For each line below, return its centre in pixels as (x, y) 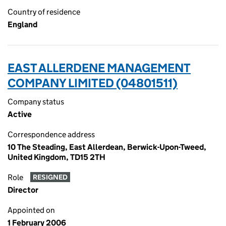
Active (20, 114)
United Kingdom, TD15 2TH (56, 157)
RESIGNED (50, 177)
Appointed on (31, 210)
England (22, 24)
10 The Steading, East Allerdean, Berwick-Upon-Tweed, (107, 147)
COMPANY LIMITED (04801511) (93, 83)
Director (23, 190)
